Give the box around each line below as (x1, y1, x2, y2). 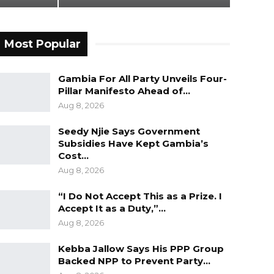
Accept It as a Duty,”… (57, 202, 166, 215)
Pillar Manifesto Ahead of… (57, 85, 190, 97)
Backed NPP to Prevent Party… (57, 255, 210, 267)
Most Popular (4, 37, 81, 51)
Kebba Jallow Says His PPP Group (57, 243, 224, 255)
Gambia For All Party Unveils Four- (57, 73, 227, 85)
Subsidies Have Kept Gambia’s (57, 138, 209, 150)
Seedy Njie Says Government (57, 125, 200, 138)
